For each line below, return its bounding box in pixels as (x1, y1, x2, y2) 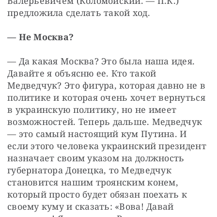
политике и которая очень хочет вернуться (7, 91, 205, 103)
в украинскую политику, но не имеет (7, 103, 177, 115)
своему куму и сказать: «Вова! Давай (7, 200, 174, 212)
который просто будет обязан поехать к (7, 188, 187, 200)
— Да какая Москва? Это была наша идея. (7, 55, 195, 67)
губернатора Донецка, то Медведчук (7, 164, 171, 176)
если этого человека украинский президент (7, 139, 206, 152)
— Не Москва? (7, 31, 74, 43)
